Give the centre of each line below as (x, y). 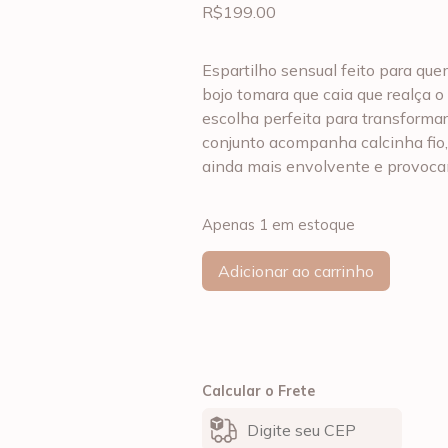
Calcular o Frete (258, 391)
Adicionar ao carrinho (296, 271)
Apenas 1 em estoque (278, 224)
